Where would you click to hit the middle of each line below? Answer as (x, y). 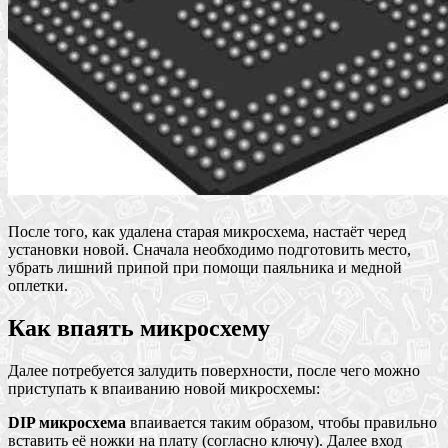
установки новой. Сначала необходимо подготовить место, (209, 249)
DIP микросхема (67, 422)
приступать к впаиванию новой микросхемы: (164, 388)
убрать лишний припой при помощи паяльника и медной (205, 267)
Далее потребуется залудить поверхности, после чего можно (214, 370)
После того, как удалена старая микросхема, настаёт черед (207, 231)
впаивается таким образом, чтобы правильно (281, 422)
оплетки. (38, 285)
